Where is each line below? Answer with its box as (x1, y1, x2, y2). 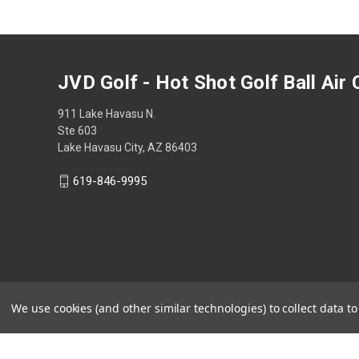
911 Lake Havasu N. (58, 107, 155, 120)
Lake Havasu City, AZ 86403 (58, 140, 197, 154)
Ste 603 (58, 123, 97, 137)
